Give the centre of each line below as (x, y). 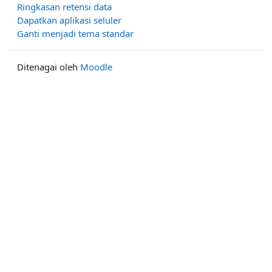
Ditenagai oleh (49, 67)
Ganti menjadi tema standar (75, 33)
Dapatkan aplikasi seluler (69, 20)
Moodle (96, 67)
